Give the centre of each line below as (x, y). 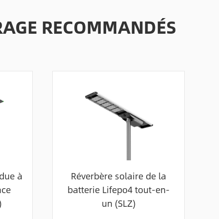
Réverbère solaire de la (119, 176)
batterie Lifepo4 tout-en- (119, 189)
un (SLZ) (119, 203)
